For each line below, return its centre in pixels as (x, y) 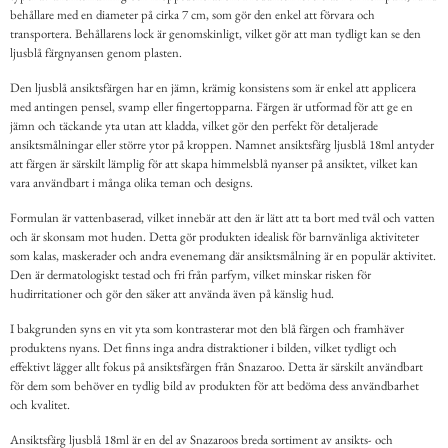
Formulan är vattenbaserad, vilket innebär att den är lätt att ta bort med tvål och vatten (222, 218)
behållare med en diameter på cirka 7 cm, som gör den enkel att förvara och (192, 15)
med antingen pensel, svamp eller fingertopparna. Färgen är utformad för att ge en (211, 107)
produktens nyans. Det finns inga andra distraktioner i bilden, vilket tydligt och (203, 348)
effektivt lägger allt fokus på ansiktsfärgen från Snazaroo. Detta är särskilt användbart (216, 367)
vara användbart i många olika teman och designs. (131, 183)
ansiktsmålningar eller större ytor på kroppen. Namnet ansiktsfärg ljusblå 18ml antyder (222, 145)
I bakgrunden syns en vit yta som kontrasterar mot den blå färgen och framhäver (207, 329)
